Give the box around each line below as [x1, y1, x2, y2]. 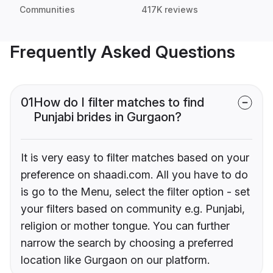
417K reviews [141, 4, 198, 15]
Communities [19, 4, 75, 15]
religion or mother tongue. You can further [21, 219, 230, 233]
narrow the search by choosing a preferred [21, 236, 233, 250]
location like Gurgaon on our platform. [21, 253, 210, 267]
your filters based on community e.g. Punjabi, [21, 202, 245, 216]
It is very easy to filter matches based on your [21, 151, 249, 165]
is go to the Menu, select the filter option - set [21, 185, 250, 199]
